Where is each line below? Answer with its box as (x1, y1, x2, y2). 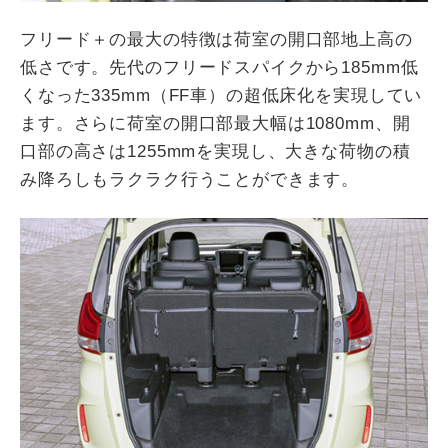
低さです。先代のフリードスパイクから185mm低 (20, 57, 419, 77)
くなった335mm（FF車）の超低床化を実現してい (20, 85, 423, 105)
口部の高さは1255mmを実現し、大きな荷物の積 (20, 141, 411, 161)
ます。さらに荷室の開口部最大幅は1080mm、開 (20, 113, 411, 133)
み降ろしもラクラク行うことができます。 (20, 169, 360, 189)
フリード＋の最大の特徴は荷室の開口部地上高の (20, 29, 413, 49)
